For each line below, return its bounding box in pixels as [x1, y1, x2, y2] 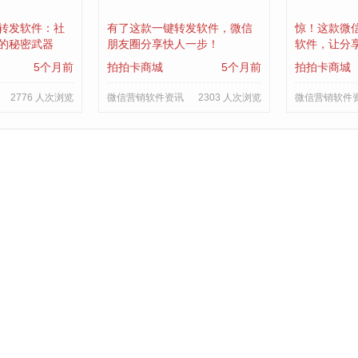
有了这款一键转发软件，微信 [106, 22, 253, 34]
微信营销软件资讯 [106, 92, 184, 103]
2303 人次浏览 [197, 92, 261, 103]
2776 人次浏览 [10, 92, 74, 103]
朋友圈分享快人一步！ [106, 38, 219, 50]
